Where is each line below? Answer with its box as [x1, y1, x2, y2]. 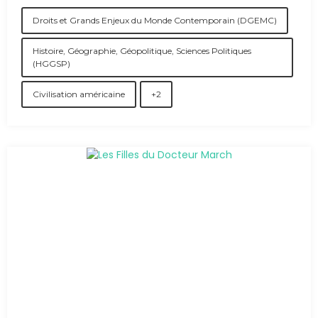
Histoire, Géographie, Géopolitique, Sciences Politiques [33, 45, 251, 56]
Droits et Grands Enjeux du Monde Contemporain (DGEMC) [33, 15, 277, 26]
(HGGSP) [33, 58, 70, 69]
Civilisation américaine [33, 89, 125, 99]
